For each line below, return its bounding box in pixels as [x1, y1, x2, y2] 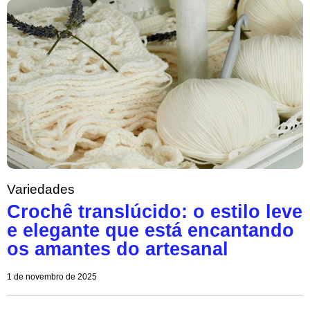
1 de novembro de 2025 [7, 271, 97, 282]
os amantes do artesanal [7, 238, 228, 259]
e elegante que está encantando [7, 219, 294, 241]
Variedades [7, 181, 75, 197]
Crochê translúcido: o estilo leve [7, 201, 302, 222]
